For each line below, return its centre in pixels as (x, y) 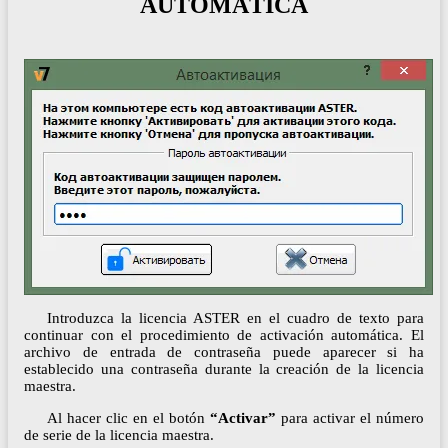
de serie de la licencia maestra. (119, 435)
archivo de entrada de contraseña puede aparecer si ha (224, 352)
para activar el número (350, 418)
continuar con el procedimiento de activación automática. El (224, 335)
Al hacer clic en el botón (128, 418)
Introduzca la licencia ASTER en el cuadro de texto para (235, 318)
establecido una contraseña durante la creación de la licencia (224, 369)
